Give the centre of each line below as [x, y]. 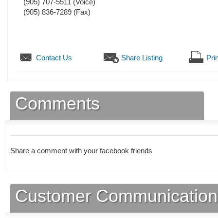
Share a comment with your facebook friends [82, 151]
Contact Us [54, 58]
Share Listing [142, 58]
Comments [58, 104]
